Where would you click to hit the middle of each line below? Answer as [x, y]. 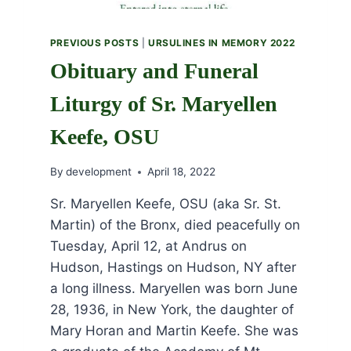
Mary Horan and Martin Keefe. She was [174, 331]
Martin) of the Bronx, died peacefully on [175, 225]
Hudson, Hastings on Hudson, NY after [173, 268]
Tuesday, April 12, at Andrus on [148, 246]
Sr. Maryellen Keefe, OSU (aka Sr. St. [165, 204]
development [98, 172]
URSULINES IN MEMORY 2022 [221, 42]
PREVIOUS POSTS [94, 42]
